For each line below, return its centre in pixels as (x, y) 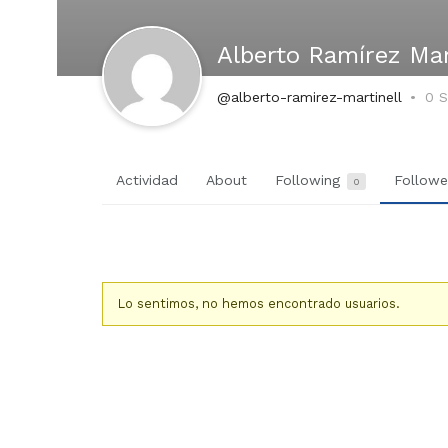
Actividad (147, 180)
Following (310, 180)
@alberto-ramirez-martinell (309, 97)
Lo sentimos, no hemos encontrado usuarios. (259, 303)
